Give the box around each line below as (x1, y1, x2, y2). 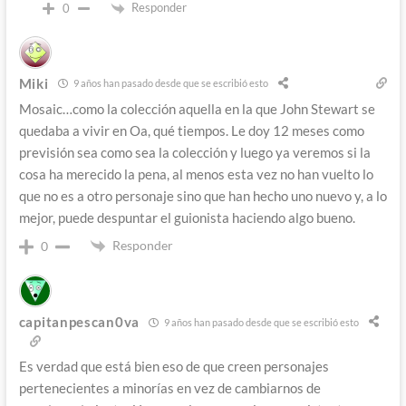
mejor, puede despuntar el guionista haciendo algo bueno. (18, 208, 355, 226)
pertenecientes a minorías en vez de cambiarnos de (18, 380, 321, 397)
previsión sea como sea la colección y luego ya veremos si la (18, 143, 371, 160)
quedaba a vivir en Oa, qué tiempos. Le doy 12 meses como (18, 121, 364, 139)
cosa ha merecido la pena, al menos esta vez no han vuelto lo (18, 165, 373, 182)
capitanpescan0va (18, 314, 140, 331)
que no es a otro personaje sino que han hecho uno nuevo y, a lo (18, 187, 387, 204)
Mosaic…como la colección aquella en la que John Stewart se (18, 100, 375, 117)
